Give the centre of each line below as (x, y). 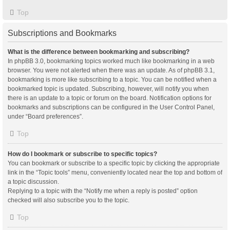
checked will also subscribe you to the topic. (69, 200)
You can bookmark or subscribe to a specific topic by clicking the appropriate (114, 163)
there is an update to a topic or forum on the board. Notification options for (110, 98)
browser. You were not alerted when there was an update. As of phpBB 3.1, (111, 70)
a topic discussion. (33, 182)
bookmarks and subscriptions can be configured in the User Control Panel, (111, 107)
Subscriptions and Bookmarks (62, 33)
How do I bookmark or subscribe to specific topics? (82, 154)
